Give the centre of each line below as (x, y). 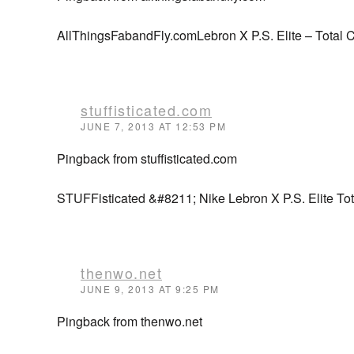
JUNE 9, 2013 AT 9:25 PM (150, 289)
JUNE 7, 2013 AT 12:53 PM (153, 126)
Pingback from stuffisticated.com (147, 158)
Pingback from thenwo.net (130, 321)
